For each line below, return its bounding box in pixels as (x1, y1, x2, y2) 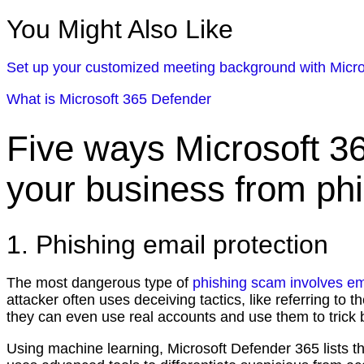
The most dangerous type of (6, 274, 193, 291)
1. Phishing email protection (6, 229, 336, 259)
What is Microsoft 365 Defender (6, 90, 211, 107)
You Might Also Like (6, 14, 233, 44)
